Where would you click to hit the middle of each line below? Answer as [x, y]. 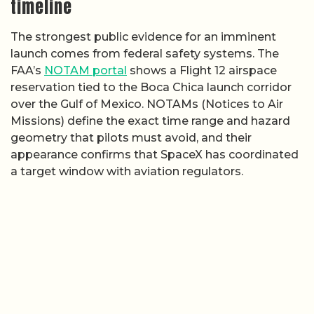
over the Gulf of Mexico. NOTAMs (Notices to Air [147, 104]
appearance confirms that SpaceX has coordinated [155, 155]
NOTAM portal [86, 71]
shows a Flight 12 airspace [202, 71]
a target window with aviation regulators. [127, 172]
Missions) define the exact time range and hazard [150, 121]
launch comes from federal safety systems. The [145, 54]
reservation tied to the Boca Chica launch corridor [151, 88]
